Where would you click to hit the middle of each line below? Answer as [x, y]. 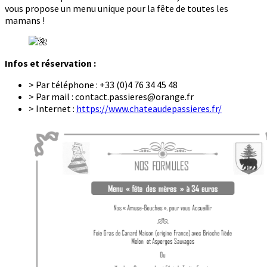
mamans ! [25, 21]
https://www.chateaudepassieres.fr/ [149, 109]
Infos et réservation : [50, 63]
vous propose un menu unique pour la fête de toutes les [117, 9]
